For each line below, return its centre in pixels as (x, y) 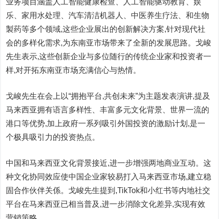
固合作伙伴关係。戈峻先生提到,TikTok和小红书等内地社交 (108, 190)
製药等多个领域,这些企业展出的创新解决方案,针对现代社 (106, 29)
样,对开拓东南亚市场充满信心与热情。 (74, 70)
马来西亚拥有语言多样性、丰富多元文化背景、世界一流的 (108, 110)
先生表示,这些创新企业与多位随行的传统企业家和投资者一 (109, 56)
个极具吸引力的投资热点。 (53, 137)
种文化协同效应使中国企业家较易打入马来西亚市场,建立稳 (109, 177)
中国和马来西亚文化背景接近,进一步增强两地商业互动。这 (109, 163)
